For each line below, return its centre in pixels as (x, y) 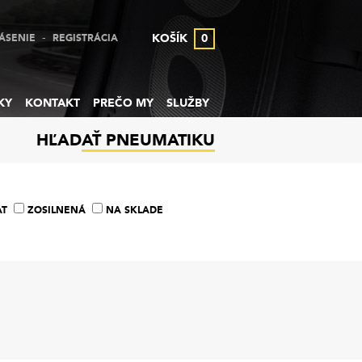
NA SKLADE (134, 210)
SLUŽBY (188, 103)
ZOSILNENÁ (56, 210)
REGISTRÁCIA (85, 38)
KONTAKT (53, 103)
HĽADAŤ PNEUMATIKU (126, 140)
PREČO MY (123, 103)
